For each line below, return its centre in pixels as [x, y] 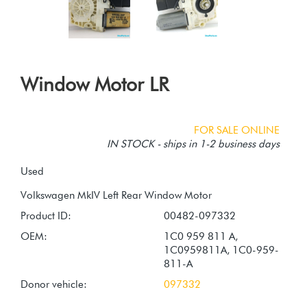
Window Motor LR [95, 84]
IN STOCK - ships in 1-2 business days [193, 144]
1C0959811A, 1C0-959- [221, 250]
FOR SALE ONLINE [237, 130]
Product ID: [46, 216]
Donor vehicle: [54, 284]
